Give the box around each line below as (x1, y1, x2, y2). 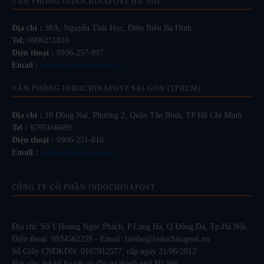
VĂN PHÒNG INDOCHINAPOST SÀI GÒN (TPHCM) (12, 84, 201, 93)
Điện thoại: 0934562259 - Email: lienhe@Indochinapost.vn (12, 234, 210, 243)
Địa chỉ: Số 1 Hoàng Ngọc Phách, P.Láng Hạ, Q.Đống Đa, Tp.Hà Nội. (12, 222, 248, 231)
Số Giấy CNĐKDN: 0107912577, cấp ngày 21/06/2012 (12, 246, 196, 256)
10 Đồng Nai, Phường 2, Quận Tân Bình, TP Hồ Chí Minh (42, 110, 242, 120)
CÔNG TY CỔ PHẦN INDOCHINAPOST (12, 183, 155, 192)
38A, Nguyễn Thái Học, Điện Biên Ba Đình (42, 23, 192, 32)
